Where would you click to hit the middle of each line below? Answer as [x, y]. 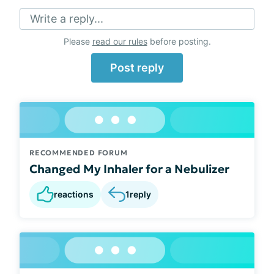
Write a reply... [67, 19]
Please [78, 41]
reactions [74, 194]
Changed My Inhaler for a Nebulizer [129, 168]
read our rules [120, 41]
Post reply [137, 68]
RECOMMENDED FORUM [79, 152]
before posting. [179, 41]
